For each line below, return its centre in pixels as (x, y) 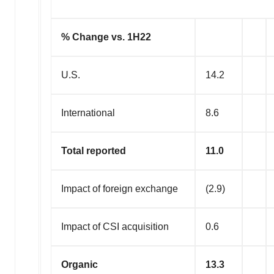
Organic (80, 265)
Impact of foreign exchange (120, 189)
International (88, 113)
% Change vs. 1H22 (106, 37)
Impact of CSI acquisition (115, 227)
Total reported (94, 151)
